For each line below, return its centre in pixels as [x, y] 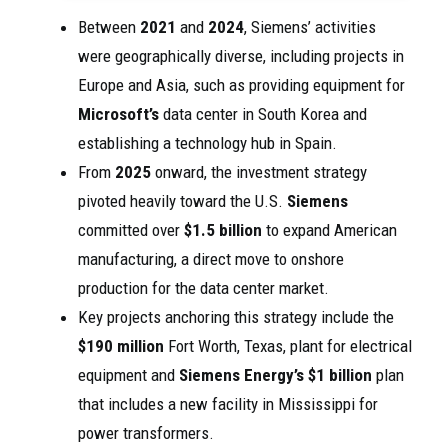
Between [109, 27]
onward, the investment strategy [259, 172]
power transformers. [146, 433]
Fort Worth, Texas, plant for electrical [288, 346]
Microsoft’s [118, 114]
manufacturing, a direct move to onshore [211, 259]
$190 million [121, 346]
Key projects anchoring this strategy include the [236, 317]
